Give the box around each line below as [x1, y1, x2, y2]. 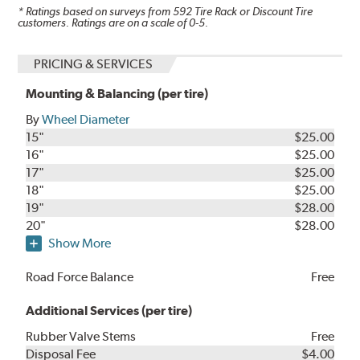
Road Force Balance [26, 269, 134, 285]
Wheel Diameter [42, 112, 130, 128]
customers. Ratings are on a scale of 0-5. [18, 15, 209, 29]
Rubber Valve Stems [26, 329, 137, 345]
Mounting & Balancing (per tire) [26, 86, 209, 102]
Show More [48, 235, 112, 252]
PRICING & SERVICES [34, 56, 153, 72]
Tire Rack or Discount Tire [192, 4, 313, 18]
